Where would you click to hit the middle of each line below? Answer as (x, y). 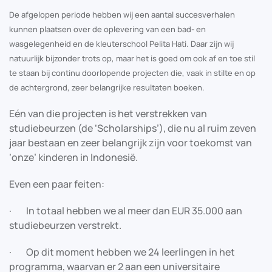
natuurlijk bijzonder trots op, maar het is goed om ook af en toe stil (132, 58)
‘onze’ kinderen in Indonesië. (73, 157)
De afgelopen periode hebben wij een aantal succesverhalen (122, 14)
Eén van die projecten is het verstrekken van (108, 113)
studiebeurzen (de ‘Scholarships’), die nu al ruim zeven (133, 128)
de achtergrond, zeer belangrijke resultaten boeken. (107, 87)
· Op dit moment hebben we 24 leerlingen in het (122, 252)
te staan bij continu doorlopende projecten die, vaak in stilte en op (132, 73)
